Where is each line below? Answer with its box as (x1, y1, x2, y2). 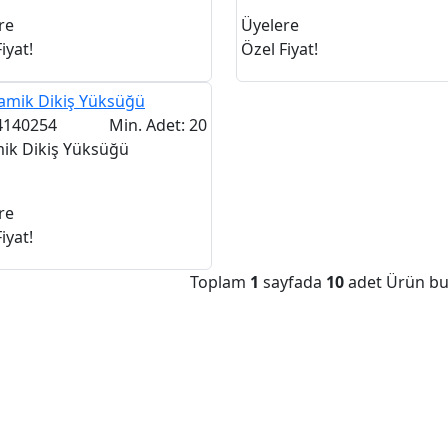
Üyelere (240, 14, 299, 37)
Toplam (190, 270, 250, 293)
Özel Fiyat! (240, 38, 318, 61)
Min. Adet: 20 (108, 113, 207, 136)
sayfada (259, 270, 326, 293)
